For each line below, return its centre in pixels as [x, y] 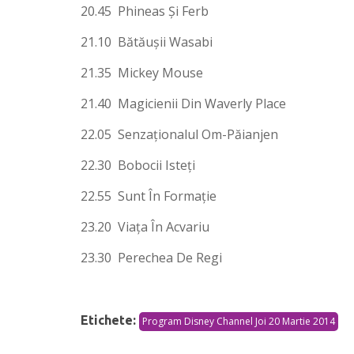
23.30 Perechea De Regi [151, 257]
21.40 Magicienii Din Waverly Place [183, 103]
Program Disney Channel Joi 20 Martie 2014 [239, 321]
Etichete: [110, 320]
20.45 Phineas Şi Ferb [145, 11]
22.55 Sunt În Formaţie [149, 196]
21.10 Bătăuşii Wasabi [147, 41]
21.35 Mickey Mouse [142, 72]
